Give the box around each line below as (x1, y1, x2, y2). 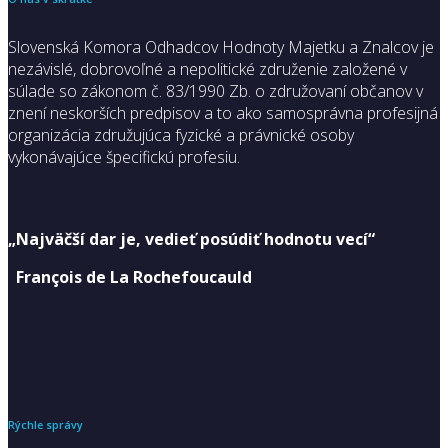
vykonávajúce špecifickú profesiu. (8, 145, 244, 168)
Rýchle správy (8, 417, 83, 432)
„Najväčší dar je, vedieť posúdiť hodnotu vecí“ (8, 227, 375, 250)
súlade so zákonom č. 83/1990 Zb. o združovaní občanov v (8, 79, 423, 102)
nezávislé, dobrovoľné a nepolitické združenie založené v (8, 57, 407, 80)
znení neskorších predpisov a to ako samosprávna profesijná (8, 101, 438, 124)
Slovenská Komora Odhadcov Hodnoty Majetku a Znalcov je (8, 35, 434, 58)
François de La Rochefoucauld (8, 265, 252, 288)
